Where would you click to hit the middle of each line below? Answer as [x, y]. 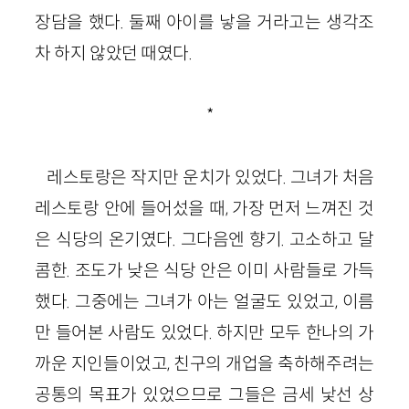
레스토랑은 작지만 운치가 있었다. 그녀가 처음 [210, 177]
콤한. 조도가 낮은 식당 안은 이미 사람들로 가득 [204, 270]
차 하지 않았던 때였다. [114, 52]
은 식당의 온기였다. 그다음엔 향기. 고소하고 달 [204, 239]
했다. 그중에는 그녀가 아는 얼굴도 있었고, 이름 [204, 301]
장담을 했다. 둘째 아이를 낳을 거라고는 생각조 [204, 21]
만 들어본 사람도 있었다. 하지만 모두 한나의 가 [204, 332]
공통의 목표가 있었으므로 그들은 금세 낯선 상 [204, 394]
